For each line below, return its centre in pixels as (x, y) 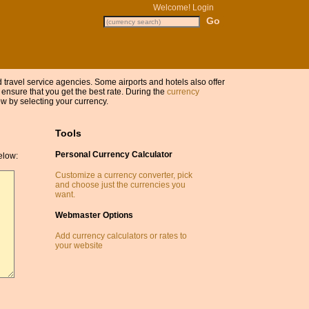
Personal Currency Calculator (113, 154)
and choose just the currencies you (120, 185)
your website (79, 245)
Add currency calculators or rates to (121, 236)
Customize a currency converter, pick (123, 175)
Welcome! (173, 8)
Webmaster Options (94, 215)
